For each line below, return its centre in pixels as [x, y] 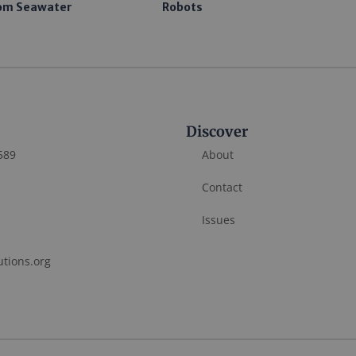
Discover [217, 131]
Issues [219, 219]
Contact [222, 187]
